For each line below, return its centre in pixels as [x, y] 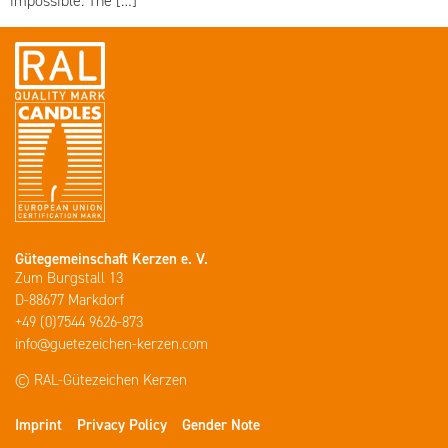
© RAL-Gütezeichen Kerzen [101, 380]
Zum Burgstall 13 [69, 277]
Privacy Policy [122, 425]
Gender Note [221, 425]
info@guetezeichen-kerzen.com [111, 343]
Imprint [38, 425]
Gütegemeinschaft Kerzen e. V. [111, 258]
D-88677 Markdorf [69, 299]
